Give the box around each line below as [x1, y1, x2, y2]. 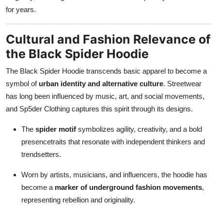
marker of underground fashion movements [55, 183, 202, 191]
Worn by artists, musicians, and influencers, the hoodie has [21, 170, 207, 179]
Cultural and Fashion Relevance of [6, 31, 211, 46]
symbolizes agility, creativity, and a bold [76, 124, 202, 133]
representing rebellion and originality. [21, 195, 135, 204]
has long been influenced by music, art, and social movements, [6, 92, 204, 100]
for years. [6, 5, 36, 14]
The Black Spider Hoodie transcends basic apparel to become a [6, 66, 207, 75]
